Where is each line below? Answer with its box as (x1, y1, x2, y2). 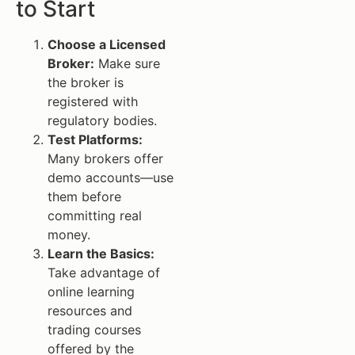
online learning (48, 284, 135, 300)
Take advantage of (48, 265, 160, 281)
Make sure (94, 55, 160, 72)
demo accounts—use (48, 170, 174, 186)
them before (48, 189, 121, 205)
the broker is (48, 74, 124, 91)
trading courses (48, 322, 141, 338)
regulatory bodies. (48, 113, 157, 129)
